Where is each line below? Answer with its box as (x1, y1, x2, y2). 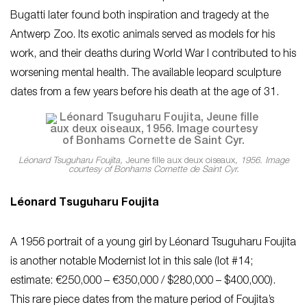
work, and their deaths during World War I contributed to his (10, 49, 296, 60)
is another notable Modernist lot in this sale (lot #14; (10, 257, 253, 268)
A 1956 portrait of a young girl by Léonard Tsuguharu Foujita (10, 238, 296, 249)
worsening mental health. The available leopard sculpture (10, 68, 281, 79)
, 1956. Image (234, 157, 289, 166)
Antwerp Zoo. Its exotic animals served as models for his (10, 29, 275, 41)
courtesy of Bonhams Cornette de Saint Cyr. (68, 166, 239, 175)
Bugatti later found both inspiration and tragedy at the (10, 10, 269, 22)
